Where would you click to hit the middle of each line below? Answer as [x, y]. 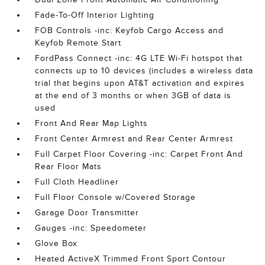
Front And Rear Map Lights [92, 123]
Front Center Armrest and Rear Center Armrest [134, 138]
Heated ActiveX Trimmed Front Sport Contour [131, 258]
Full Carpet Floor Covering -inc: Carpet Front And [139, 154]
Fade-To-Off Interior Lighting [95, 15]
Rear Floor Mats [69, 166]
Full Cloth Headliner [77, 182]
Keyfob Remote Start [78, 43]
